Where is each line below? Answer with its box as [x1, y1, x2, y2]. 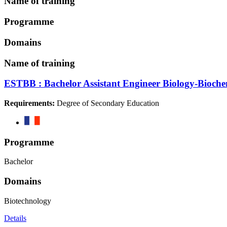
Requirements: [4, 98, 55, 107]
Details [4, 213, 26, 222]
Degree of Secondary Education [55, 98, 159, 107]
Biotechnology [4, 196, 51, 205]
